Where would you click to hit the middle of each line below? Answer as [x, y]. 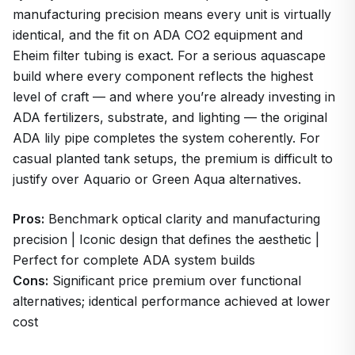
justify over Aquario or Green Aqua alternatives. [157, 179]
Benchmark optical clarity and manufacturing [182, 218]
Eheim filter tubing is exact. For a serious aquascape [169, 55]
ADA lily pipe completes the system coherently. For [166, 137]
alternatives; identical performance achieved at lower [172, 301]
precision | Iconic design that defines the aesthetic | [166, 239]
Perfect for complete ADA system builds [134, 260]
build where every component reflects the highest [163, 76]
